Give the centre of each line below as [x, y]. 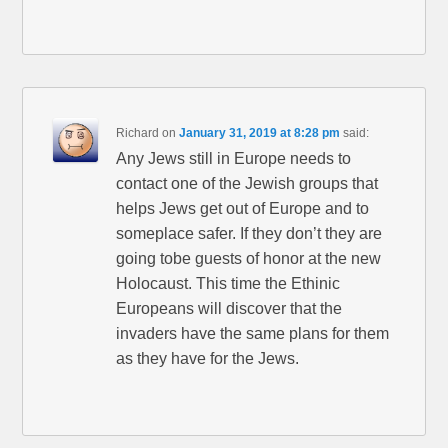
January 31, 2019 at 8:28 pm [260, 132]
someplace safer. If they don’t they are [249, 233]
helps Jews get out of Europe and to [243, 208]
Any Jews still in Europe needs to [234, 158]
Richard [138, 132]
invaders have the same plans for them [253, 333]
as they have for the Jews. [208, 358]
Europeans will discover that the [229, 308]
